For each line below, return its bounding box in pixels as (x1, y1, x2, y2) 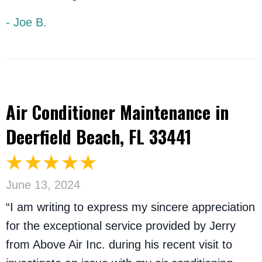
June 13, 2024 (6, 178, 80, 192)
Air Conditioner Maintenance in (6, 99, 229, 126)
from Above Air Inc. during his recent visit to (6, 238, 232, 251)
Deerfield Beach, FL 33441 (6, 123, 191, 150)
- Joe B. (6, 16, 47, 29)
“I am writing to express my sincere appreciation (6, 201, 255, 214)
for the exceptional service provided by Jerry (6, 219, 236, 233)
